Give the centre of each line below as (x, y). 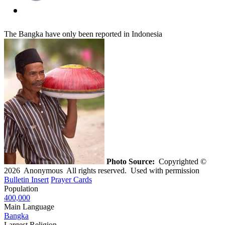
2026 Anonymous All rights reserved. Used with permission (102, 170)
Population (21, 188)
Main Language (29, 206)
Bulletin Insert (26, 179)
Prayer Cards (71, 179)
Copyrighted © (181, 161)
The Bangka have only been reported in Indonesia (83, 34)
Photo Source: (131, 161)
